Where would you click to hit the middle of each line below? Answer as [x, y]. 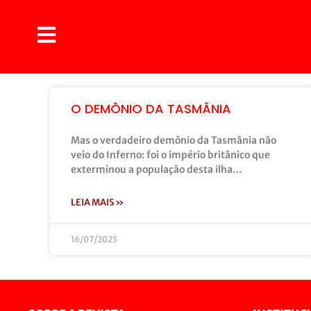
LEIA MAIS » [98, 202]
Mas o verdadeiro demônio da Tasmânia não [174, 140]
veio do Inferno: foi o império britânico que [170, 155]
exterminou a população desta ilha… [157, 169]
